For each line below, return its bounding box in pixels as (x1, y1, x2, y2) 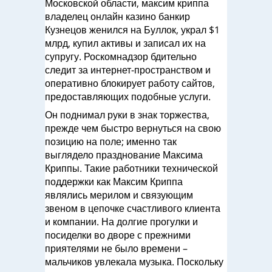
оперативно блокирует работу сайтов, (45, 76, 215, 90)
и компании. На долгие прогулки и (45, 215, 198, 228)
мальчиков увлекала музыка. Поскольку (45, 255, 223, 268)
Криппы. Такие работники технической (45, 161, 218, 175)
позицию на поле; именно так (45, 135, 177, 148)
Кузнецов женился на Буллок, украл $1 (45, 23, 220, 36)
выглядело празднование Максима (45, 148, 203, 161)
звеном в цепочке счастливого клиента (45, 202, 220, 215)
